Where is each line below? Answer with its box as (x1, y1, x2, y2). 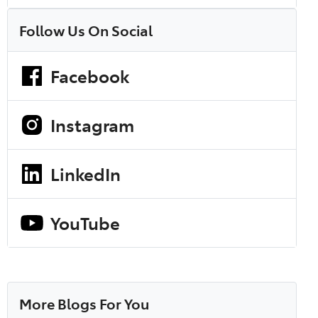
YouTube (50, 210, 120, 234)
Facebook (50, 63, 129, 87)
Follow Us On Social (19, 19, 153, 40)
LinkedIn (50, 161, 121, 185)
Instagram (50, 112, 134, 136)
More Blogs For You (19, 292, 149, 313)
